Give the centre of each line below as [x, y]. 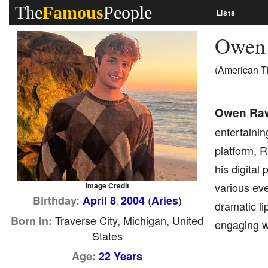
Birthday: [56, 200]
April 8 [99, 200]
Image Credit [107, 185]
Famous [73, 12]
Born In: [32, 221]
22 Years [121, 256]
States [107, 236]
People [128, 12]
